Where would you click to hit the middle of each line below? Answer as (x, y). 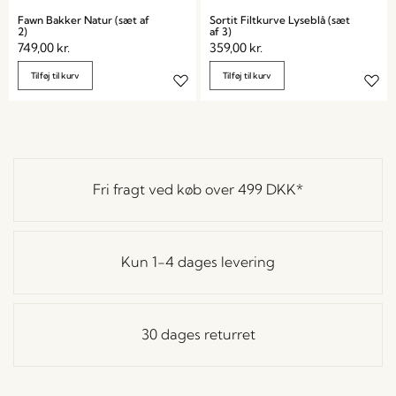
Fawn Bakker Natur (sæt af (84, 19)
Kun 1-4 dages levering (198, 262)
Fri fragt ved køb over (165, 189)
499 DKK (267, 189)
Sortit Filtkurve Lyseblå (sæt (279, 19)
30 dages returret (198, 334)
